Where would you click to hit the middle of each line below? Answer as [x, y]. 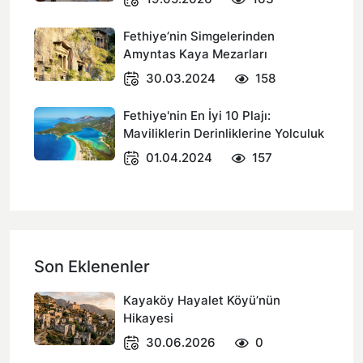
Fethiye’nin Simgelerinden [199, 36]
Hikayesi [148, 318]
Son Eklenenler [92, 267]
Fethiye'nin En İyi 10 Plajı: [197, 115]
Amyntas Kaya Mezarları [195, 54]
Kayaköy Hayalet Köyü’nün [202, 300]
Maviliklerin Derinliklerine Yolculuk [224, 133]
